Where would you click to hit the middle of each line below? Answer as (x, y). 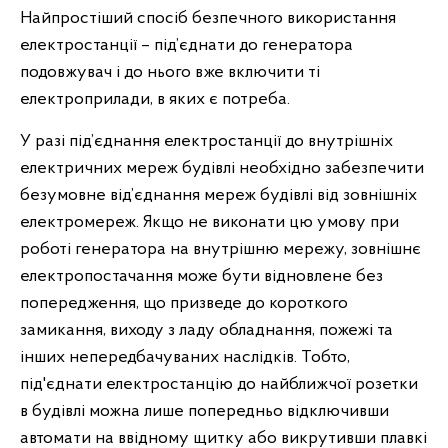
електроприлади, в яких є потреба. (155, 99)
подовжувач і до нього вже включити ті (170, 72)
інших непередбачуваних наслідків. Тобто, (185, 357)
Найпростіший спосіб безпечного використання (208, 18)
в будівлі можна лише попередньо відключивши (204, 411)
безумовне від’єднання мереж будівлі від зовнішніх (218, 195)
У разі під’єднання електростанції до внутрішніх (206, 141)
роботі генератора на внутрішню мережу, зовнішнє (220, 249)
